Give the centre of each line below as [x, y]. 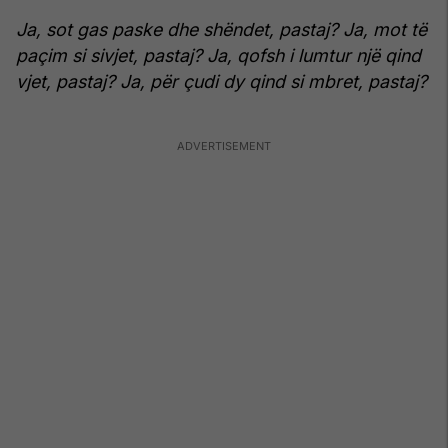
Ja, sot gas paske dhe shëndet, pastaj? [177, 29]
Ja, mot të [385, 29]
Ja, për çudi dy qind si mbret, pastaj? [273, 81]
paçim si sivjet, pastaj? [109, 55]
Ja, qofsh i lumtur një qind [314, 55]
